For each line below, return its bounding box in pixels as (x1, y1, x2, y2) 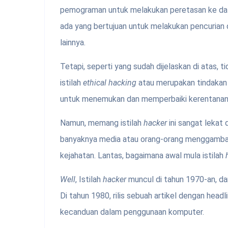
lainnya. (60, 38, 85, 48)
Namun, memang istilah (60, 118, 144, 128)
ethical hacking (83, 78, 136, 88)
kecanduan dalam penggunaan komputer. (60, 207, 204, 217)
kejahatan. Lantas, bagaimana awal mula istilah (60, 151, 225, 161)
